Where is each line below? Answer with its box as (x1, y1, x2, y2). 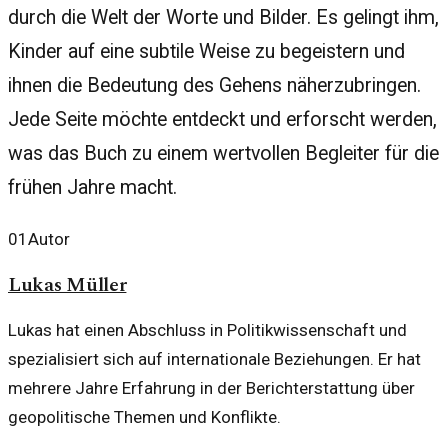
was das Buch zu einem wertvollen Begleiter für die (8, 142, 439, 166)
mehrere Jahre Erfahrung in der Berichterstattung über (8, 377, 415, 398)
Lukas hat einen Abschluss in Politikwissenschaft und (8, 319, 407, 340)
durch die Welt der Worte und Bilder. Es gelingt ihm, (8, 6, 439, 30)
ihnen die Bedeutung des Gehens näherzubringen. (8, 74, 421, 98)
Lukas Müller (8, 269, 127, 300)
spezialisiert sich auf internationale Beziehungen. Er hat (8, 348, 421, 369)
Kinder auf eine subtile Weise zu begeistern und (8, 40, 405, 64)
